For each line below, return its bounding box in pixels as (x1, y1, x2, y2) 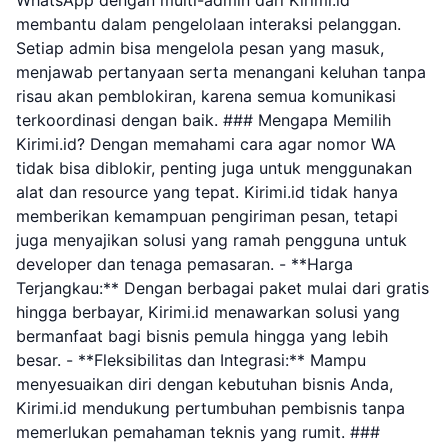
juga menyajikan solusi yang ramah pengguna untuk (16, 230, 407, 250)
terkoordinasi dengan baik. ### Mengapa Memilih (16, 110, 391, 130)
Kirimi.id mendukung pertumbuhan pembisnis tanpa (16, 398, 405, 418)
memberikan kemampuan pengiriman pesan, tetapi (16, 206, 398, 226)
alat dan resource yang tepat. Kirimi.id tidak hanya (16, 182, 398, 202)
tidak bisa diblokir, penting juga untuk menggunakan (16, 158, 412, 178)
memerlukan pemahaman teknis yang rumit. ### (16, 422, 380, 442)
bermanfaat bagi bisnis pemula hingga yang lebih (16, 326, 388, 346)
